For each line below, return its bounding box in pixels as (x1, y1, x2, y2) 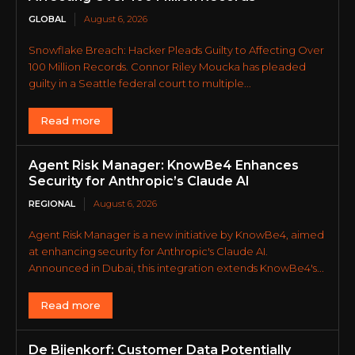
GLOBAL (29, 13, 66, 25)
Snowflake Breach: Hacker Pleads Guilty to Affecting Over (29, 44, 324, 57)
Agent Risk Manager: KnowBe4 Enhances (29, 158, 299, 174)
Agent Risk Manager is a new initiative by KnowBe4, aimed (29, 228, 324, 242)
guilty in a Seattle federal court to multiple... (29, 77, 251, 90)
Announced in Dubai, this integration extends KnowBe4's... (29, 261, 324, 275)
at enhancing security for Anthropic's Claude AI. (29, 245, 268, 258)
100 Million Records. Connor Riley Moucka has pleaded (29, 60, 306, 74)
